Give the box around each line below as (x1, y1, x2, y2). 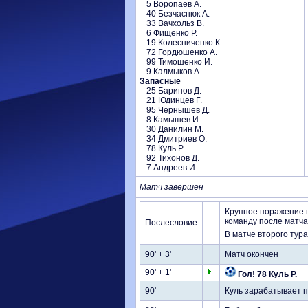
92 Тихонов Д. (146, 153, 199, 163)
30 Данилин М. (146, 124, 203, 134)
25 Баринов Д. (146, 86, 201, 96)
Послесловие (145, 218, 197, 228)
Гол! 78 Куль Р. (236, 269, 297, 279)
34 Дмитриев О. (146, 134, 207, 144)
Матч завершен (140, 182, 203, 192)
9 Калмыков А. (146, 67, 201, 76)
